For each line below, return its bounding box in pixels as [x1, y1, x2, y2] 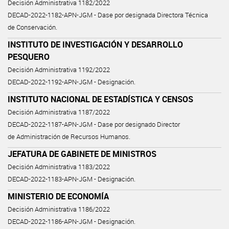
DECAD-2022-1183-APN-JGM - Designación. [8, 174, 135, 184]
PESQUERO [8, 51, 50, 62]
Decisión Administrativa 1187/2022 [8, 107, 110, 117]
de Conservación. [8, 22, 57, 32]
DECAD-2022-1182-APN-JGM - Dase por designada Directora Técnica [8, 10, 208, 19]
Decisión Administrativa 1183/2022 [8, 162, 110, 171]
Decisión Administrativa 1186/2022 [8, 204, 110, 214]
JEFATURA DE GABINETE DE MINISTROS [8, 148, 156, 159]
